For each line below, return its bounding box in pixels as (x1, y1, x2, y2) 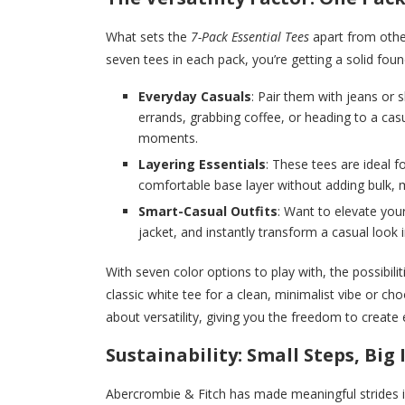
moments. (138, 128, 198, 146)
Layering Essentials (138, 155, 266, 173)
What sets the (106, 27, 191, 45)
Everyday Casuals (138, 87, 251, 105)
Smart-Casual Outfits (138, 202, 278, 220)
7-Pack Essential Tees (191, 27, 309, 45)
